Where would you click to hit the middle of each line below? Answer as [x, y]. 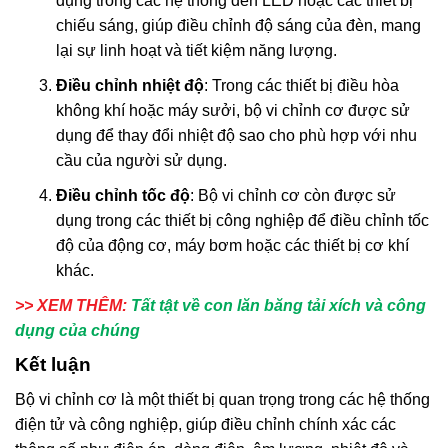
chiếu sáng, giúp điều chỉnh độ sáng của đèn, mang [238, 26]
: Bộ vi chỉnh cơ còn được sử [292, 196]
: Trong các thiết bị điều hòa [301, 86]
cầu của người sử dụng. [141, 161]
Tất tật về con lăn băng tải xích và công [278, 306]
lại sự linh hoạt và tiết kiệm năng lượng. [196, 51]
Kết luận [53, 365]
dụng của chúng [77, 331]
